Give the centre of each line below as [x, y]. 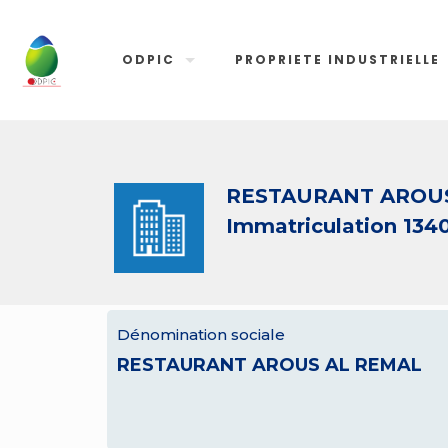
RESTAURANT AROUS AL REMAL [269, 365]
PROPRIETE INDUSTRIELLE [338, 59]
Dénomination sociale [201, 334]
